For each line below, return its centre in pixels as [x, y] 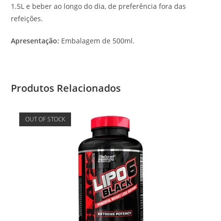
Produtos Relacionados [66, 88]
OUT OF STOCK [45, 119]
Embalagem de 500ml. [98, 40]
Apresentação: [36, 40]
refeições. [27, 18]
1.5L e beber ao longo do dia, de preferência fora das [99, 6]
